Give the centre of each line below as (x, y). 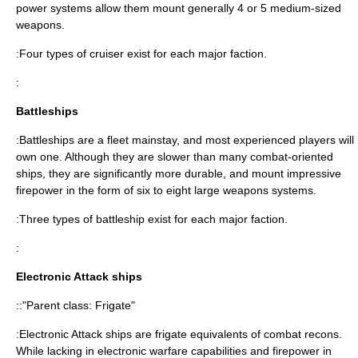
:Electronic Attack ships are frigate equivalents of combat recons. (179, 334)
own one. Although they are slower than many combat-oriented (175, 157)
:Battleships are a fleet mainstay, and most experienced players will (185, 140)
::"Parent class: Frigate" (76, 305)
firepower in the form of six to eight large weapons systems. (166, 190)
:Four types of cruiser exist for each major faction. (141, 54)
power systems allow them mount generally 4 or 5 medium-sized (179, 8)
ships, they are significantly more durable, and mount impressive (179, 173)
